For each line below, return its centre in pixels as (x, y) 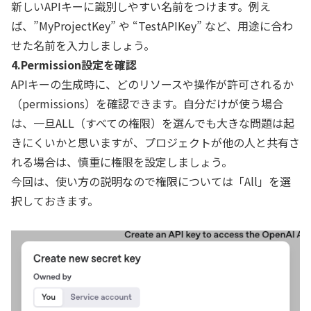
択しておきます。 (55, 201)
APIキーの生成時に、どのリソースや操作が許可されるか (152, 84)
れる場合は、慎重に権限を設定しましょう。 (122, 162)
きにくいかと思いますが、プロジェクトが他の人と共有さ (155, 143)
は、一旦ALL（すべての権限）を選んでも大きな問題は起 (153, 123)
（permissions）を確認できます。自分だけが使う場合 (147, 104)
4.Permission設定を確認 (74, 65)
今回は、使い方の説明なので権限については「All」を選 (151, 182)
